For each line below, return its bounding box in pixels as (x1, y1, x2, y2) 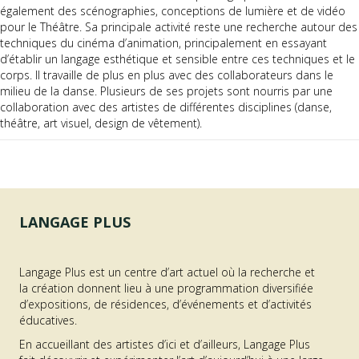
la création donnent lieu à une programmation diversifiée (19, 280, 313, 296)
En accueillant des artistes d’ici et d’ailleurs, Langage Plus (19, 337, 310, 353)
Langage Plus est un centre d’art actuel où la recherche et (19, 264, 315, 280)
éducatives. (19, 313, 77, 329)
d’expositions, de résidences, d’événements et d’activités (19, 296, 312, 313)
